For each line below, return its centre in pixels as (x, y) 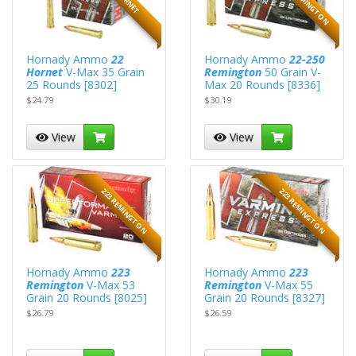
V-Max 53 (110, 284)
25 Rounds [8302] (72, 84)
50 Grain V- (292, 72)
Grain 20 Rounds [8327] (265, 297)
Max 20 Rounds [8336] (263, 84)
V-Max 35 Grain (104, 72)
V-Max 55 (288, 284)
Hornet (45, 72)
